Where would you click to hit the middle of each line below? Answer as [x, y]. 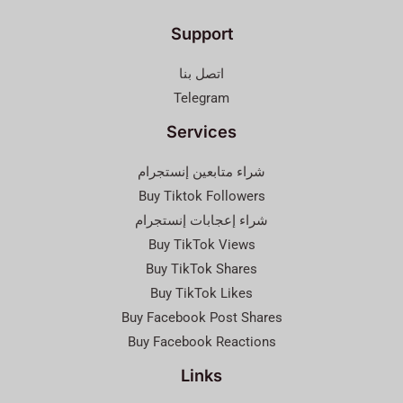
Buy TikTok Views [201, 245]
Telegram [201, 98]
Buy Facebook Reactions [201, 342]
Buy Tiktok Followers [201, 197]
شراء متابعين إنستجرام [201, 172]
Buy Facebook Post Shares [201, 318]
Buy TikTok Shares [201, 269]
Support [201, 33]
